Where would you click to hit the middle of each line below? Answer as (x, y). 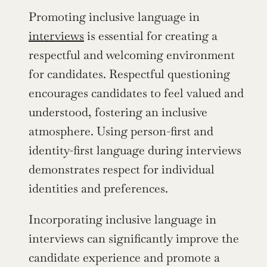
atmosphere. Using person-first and (121, 131)
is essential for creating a (151, 35)
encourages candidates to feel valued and (136, 93)
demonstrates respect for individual (122, 169)
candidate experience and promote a (124, 257)
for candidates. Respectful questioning (129, 74)
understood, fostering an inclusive (118, 112)
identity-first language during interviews (135, 150)
